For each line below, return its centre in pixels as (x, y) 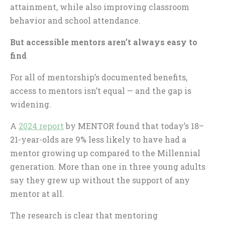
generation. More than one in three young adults (108, 166)
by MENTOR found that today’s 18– (134, 126)
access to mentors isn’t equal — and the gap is (101, 90)
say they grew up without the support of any (100, 180)
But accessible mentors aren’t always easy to (104, 42)
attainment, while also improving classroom (100, 7)
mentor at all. (39, 193)
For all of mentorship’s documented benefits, (99, 77)
